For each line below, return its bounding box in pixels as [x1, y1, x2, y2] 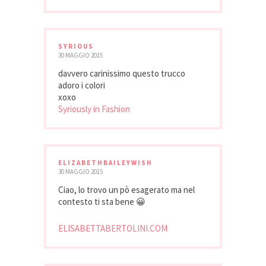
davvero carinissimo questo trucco [58, 67, 185, 79]
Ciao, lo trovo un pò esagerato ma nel [58, 183, 195, 195]
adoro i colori [58, 79, 105, 91]
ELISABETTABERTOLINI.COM [58, 222, 167, 234]
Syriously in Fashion [58, 103, 130, 115]
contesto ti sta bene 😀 [58, 195, 145, 207]
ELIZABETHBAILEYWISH [58, 158, 153, 167]
